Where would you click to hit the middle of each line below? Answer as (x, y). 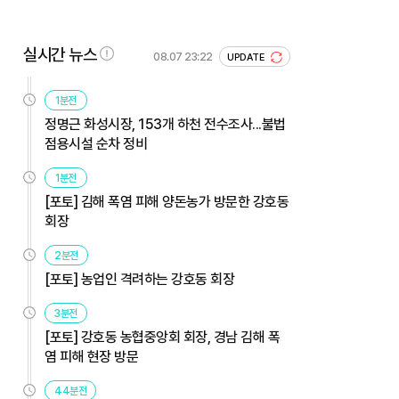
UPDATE (247, 57)
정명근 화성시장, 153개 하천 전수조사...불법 (165, 124)
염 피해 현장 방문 (91, 356)
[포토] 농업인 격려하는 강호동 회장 (139, 279)
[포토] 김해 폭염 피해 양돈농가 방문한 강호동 (167, 201)
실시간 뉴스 (60, 54)
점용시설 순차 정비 (96, 143)
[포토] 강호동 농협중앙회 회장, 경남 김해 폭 (162, 337)
